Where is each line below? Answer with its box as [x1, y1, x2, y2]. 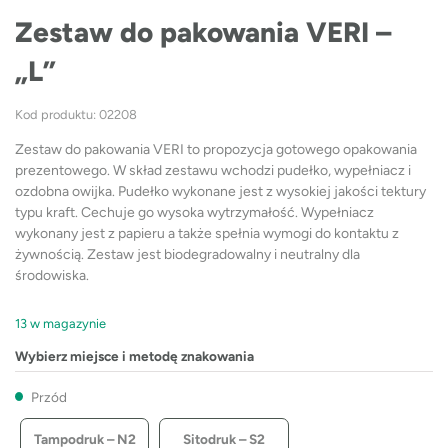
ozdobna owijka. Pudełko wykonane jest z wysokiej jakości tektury [15, 183, 426, 201]
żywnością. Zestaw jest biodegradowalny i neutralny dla [15, 246, 360, 264]
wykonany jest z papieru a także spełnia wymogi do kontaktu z [15, 225, 399, 243]
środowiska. [15, 267, 89, 285]
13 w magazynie [15, 315, 106, 331]
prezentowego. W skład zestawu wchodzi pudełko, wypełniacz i [15, 162, 411, 180]
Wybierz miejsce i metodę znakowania [15, 347, 254, 364]
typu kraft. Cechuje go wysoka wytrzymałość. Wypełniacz [15, 204, 374, 222]
